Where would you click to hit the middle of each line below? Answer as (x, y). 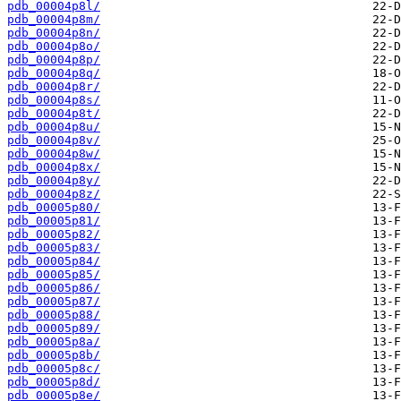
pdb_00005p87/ (54, 302)
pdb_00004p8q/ (54, 73)
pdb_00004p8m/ (54, 20)
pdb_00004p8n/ (54, 33)
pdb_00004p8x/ (54, 167)
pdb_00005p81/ (54, 221)
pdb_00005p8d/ (54, 382)
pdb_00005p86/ (54, 288)
